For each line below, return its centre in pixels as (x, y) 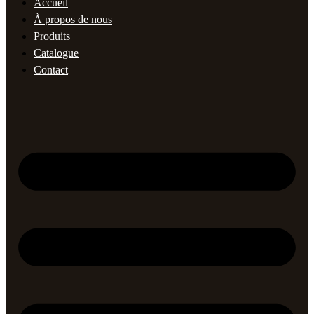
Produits (52, 36)
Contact (51, 69)
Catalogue (56, 53)
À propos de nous (73, 19)
